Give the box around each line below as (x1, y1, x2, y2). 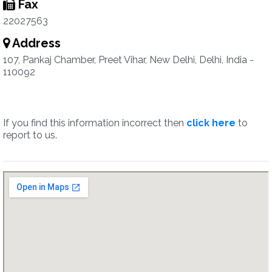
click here (186, 117, 236, 129)
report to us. (3, 129, 57, 141)
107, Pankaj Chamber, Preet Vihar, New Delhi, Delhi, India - (3, 54, 254, 66)
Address (10, 36, 61, 50)
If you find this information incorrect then (3, 117, 186, 129)
